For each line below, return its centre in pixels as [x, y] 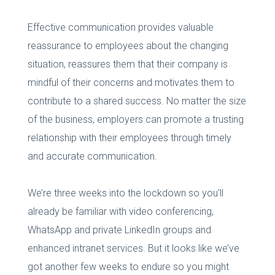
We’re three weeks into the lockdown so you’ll [125, 193]
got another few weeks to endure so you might [128, 266]
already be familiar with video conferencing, [120, 211]
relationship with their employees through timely [129, 137]
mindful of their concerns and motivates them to [131, 82]
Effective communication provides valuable [120, 27]
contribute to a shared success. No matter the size [137, 101]
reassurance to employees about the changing [128, 45]
